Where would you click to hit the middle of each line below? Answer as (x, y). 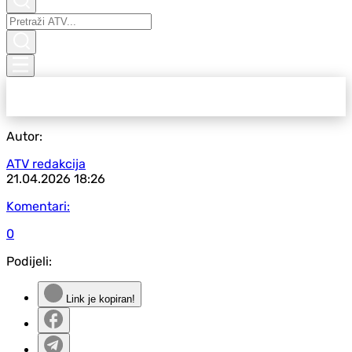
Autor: (24, 136)
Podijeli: (29, 261)
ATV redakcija (46, 164)
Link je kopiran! (99, 299)
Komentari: (38, 206)
